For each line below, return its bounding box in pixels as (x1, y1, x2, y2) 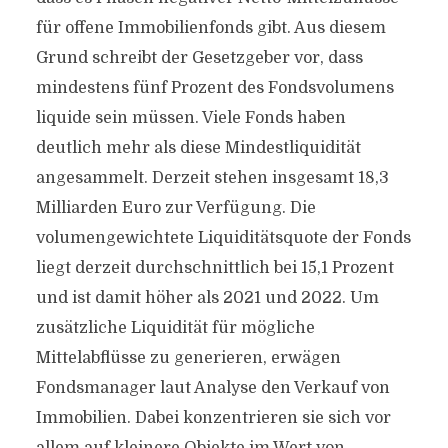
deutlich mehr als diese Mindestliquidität (35, 139, 361, 157)
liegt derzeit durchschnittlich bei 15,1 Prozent (35, 259, 394, 277)
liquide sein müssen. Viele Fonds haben (35, 109, 346, 127)
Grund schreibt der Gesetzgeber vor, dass (35, 49, 363, 67)
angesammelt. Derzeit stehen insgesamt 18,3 (35, 169, 389, 187)
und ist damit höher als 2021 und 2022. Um (35, 289, 379, 307)
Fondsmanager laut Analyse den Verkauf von (35, 379, 390, 397)
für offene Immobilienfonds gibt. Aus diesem (35, 19, 386, 37)
